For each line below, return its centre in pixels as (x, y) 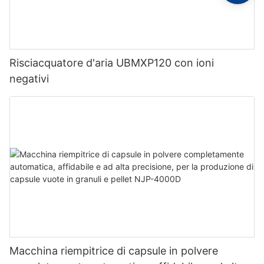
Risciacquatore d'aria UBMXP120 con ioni (112, 63)
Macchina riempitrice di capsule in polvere (114, 250)
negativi (29, 79)
